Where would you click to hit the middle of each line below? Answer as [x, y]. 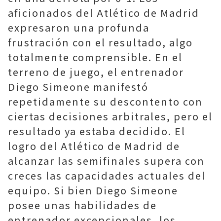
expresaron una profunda [79, 27]
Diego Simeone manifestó [78, 87]
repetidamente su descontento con [105, 101]
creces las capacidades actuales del [107, 175]
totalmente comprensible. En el [95, 57]
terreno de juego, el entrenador [96, 72]
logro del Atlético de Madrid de [94, 146]
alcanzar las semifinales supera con [106, 161]
